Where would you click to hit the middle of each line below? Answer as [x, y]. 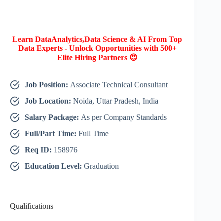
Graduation [101, 166]
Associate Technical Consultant [119, 85]
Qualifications [32, 206]
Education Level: [54, 166]
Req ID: [39, 150]
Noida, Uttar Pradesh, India [116, 101]
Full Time [93, 134]
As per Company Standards [124, 117]
